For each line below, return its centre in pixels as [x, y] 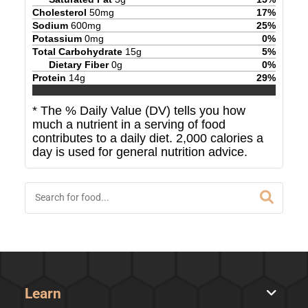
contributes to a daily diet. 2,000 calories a [147, 139]
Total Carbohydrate [77, 51]
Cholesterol [59, 12]
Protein [49, 77]
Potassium [57, 38]
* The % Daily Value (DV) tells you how [139, 111]
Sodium [50, 25]
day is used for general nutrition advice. [140, 152]
